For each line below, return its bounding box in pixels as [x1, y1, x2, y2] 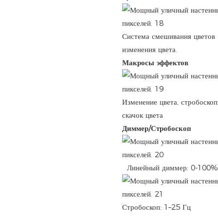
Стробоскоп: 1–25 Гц [122, 202, 191, 212]
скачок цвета [122, 110, 163, 120]
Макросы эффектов [122, 58, 188, 68]
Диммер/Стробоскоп [122, 124, 191, 133]
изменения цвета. [122, 45, 177, 54]
